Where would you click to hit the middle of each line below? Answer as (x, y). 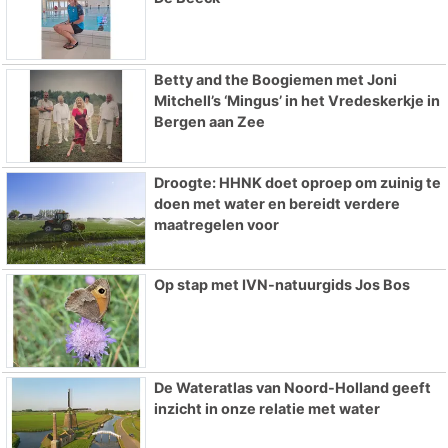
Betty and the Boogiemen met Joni (275, 79)
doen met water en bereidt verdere (276, 203)
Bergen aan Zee (209, 121)
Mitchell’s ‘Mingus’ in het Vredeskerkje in (296, 100)
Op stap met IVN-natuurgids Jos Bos (281, 285)
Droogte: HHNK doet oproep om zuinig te (297, 182)
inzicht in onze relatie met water (266, 409)
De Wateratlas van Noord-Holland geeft (292, 388)
